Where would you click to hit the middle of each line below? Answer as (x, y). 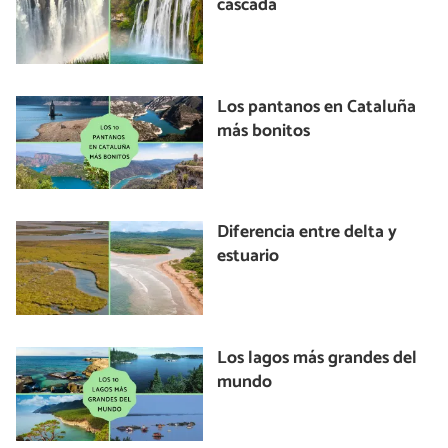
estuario (248, 257)
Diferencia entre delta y (307, 233)
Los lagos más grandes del (317, 359)
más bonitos (264, 131)
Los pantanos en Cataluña (317, 107)
